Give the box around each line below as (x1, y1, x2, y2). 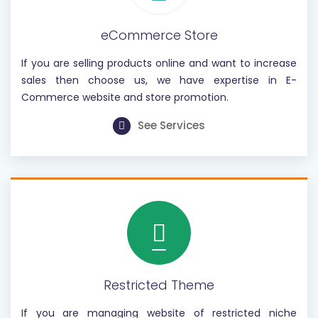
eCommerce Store (100, 26, 218, 44)
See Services (138, 118, 205, 133)
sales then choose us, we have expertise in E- (21, 73, 297, 87)
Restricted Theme (104, 276, 214, 294)
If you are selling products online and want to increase (21, 56, 297, 70)
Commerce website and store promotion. (21, 90, 229, 104)
